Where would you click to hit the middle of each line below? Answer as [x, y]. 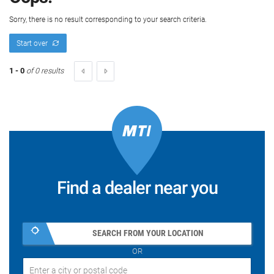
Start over [32, 43]
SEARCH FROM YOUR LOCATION [148, 234]
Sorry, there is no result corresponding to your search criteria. [108, 19]
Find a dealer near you [137, 187]
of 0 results [44, 71]
